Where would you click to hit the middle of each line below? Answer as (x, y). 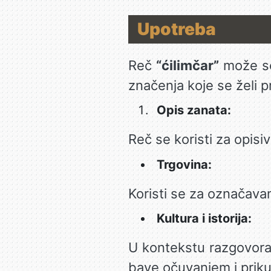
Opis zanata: (194, 110)
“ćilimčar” (188, 65)
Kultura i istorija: (204, 218)
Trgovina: (184, 164)
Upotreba (176, 29)
